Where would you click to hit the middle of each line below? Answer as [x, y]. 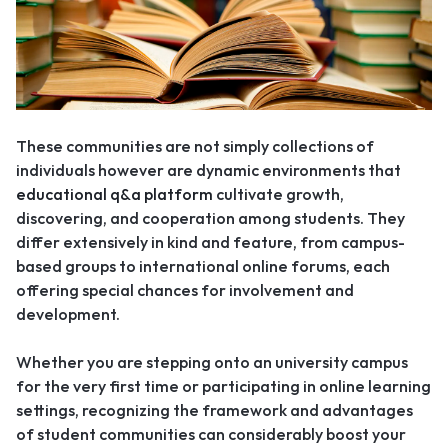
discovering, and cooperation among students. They [210, 217]
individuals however [90, 169]
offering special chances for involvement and [185, 289]
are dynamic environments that [282, 169]
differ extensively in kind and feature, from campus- [210, 241]
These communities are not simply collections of [195, 145]
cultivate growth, [278, 193]
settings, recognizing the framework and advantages [214, 409]
